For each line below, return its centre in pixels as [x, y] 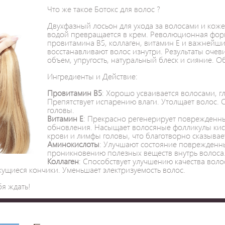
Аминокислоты [73, 144]
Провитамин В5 [75, 93]
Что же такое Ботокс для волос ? [104, 9]
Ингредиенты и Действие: [92, 76]
